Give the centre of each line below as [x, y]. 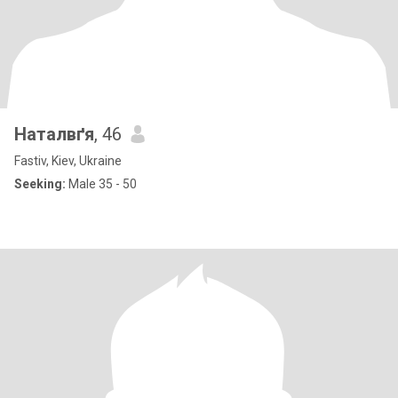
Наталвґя [54, 134]
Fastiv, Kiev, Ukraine [68, 161]
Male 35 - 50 [101, 184]
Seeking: [40, 184]
